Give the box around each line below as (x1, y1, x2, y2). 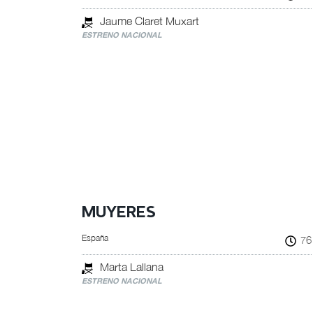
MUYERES (82, 205, 156, 221)
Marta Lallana (100, 261, 163, 273)
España (82, 233, 108, 243)
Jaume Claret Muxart (100, 15, 199, 27)
